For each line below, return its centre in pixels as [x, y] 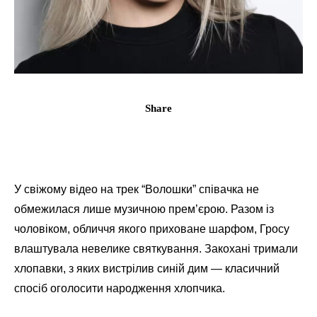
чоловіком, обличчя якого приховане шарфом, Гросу [152, 229]
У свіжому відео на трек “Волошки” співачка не [137, 190]
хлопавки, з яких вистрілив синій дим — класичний [147, 269]
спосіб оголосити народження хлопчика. [120, 289]
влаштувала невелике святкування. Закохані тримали [156, 249]
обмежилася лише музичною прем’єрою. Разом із [144, 209]
